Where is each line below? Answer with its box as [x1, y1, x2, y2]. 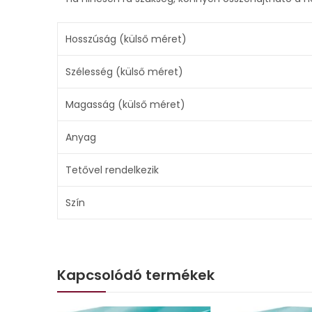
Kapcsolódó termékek [57, 265, 214, 285]
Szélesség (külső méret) [65, 64, 183, 79]
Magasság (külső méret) [65, 97, 185, 111]
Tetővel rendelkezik [65, 162, 159, 177]
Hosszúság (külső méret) [65, 31, 187, 46]
